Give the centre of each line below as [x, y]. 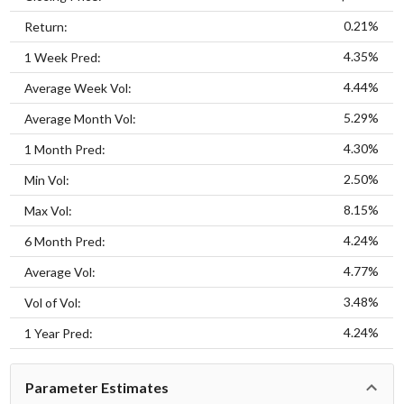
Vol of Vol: [53, 302]
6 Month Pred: [65, 241]
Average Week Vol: [78, 87]
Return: [46, 26]
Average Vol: [60, 271]
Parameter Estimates [97, 387]
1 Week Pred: [63, 57]
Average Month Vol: [81, 118]
